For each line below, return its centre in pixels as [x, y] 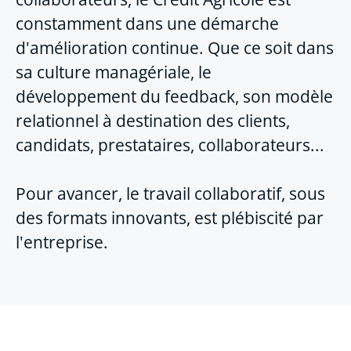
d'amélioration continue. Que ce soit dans [175, 47]
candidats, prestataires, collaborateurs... [170, 145]
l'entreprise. [62, 242]
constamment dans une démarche [147, 23]
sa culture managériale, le [114, 72]
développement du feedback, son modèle [174, 96]
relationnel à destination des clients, [153, 120]
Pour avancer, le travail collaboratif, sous [170, 193]
